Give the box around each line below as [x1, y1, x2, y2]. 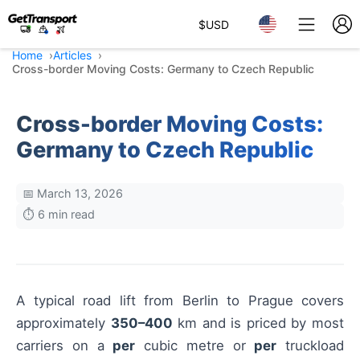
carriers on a [16, 337, 113, 354]
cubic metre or [135, 337, 255, 354]
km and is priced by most [172, 315, 345, 331]
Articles [53, 48, 92, 62]
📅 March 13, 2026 [22, 186, 123, 200]
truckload [276, 337, 344, 354]
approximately [16, 315, 111, 331]
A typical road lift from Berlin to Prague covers [16, 292, 344, 309]
